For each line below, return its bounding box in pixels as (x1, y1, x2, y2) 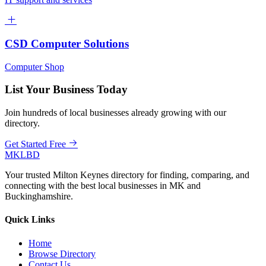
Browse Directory (28, 248, 96, 259)
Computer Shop (5, 61, 64, 72)
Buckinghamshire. (5, 191, 73, 201)
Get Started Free (5, 138, 66, 149)
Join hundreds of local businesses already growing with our (5, 107, 226, 118)
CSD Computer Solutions (5, 37, 129, 50)
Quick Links (5, 214, 55, 225)
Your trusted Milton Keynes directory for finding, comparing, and (5, 169, 249, 180)
